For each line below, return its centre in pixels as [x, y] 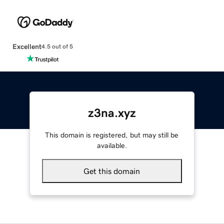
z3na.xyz [112, 113]
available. [112, 145]
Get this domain [112, 171]
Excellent [27, 46]
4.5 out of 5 [57, 47]
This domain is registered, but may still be [112, 135]
